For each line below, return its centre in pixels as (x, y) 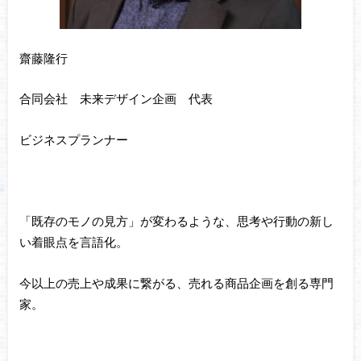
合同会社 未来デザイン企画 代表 (116, 99)
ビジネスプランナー (73, 139)
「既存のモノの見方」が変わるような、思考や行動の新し (176, 221)
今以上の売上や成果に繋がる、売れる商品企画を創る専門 (176, 282)
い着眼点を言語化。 (73, 242)
